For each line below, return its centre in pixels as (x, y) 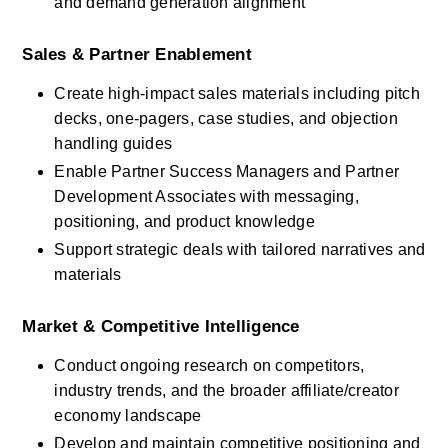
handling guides (113, 143)
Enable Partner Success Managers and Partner (227, 171)
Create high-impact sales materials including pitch (237, 93)
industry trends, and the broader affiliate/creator (226, 390)
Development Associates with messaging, (206, 196)
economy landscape (128, 415)
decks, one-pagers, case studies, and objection (226, 118)
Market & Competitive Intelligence (161, 326)
